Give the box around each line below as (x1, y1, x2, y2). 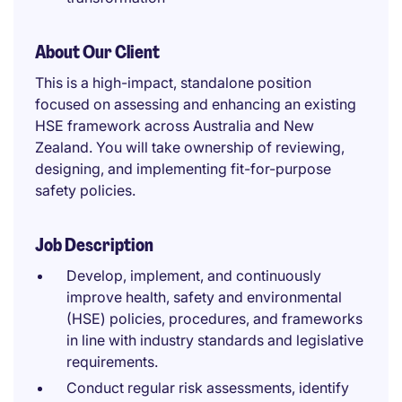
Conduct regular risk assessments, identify (66, 379, 349, 397)
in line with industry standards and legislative (66, 331, 363, 349)
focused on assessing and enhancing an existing (35, 95, 356, 113)
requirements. (66, 353, 158, 371)
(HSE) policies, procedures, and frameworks (66, 310, 363, 328)
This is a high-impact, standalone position (35, 74, 311, 92)
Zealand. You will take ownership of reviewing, (35, 138, 345, 156)
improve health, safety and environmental (66, 288, 342, 306)
